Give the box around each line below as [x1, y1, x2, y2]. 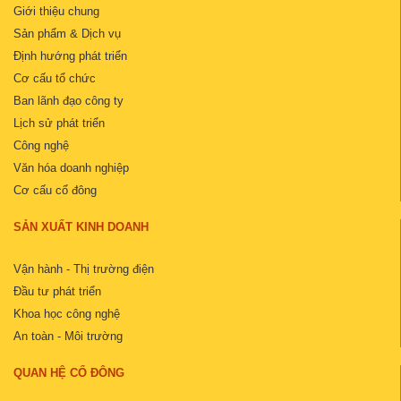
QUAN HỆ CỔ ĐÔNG [13, 366, 124, 380]
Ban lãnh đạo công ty [13, 94, 124, 108]
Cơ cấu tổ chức [13, 72, 96, 86]
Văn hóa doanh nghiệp [13, 161, 129, 175]
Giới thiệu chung [13, 4, 99, 19]
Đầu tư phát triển [13, 285, 101, 299]
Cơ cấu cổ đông [13, 183, 97, 198]
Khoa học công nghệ [13, 307, 120, 321]
